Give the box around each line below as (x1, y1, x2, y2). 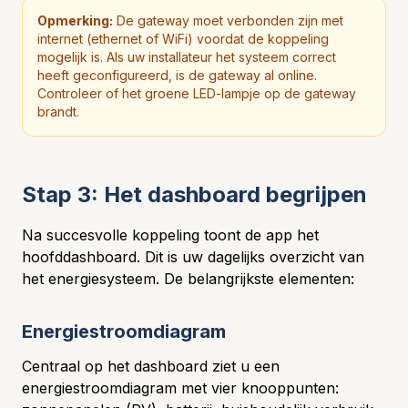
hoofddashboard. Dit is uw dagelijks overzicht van (22, 248, 364, 266)
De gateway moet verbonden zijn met (113, 13, 343, 28)
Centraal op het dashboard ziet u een (22, 357, 280, 375)
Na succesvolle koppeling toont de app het (22, 226, 319, 244)
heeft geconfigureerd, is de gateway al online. (37, 67, 317, 83)
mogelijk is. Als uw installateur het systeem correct (37, 49, 336, 65)
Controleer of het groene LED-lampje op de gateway (37, 86, 356, 101)
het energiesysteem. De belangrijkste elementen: (22, 270, 354, 288)
